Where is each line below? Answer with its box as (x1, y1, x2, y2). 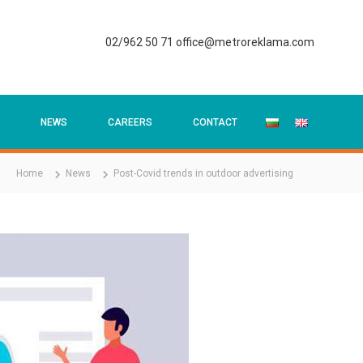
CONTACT (193, 117, 237, 128)
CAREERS (108, 117, 152, 128)
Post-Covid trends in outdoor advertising (113, 168, 293, 179)
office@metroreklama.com (173, 36, 314, 49)
